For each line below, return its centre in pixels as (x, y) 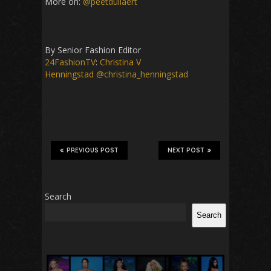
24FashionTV (70, 62)
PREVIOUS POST (93, 150)
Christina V (120, 62)
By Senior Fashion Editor (93, 50)
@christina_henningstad (142, 74)
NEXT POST (186, 150)
